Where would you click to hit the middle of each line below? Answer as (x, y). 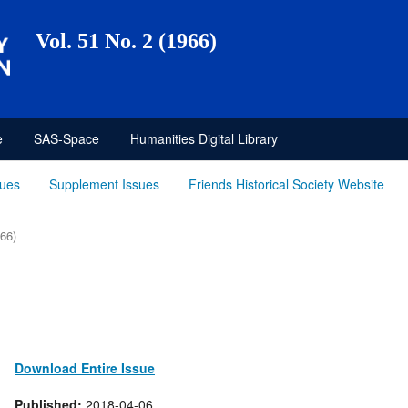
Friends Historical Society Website (287, 184)
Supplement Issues (105, 184)
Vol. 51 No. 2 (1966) (127, 41)
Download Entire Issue (85, 367)
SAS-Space (66, 138)
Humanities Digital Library (204, 138)
